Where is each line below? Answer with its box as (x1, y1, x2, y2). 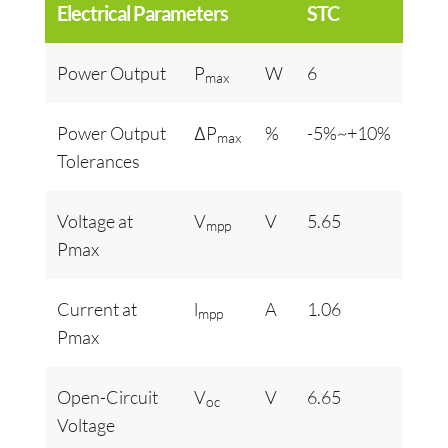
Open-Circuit (57, 386, 158, 408)
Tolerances (57, 150, 140, 172)
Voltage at (57, 210, 133, 232)
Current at (57, 298, 137, 320)
